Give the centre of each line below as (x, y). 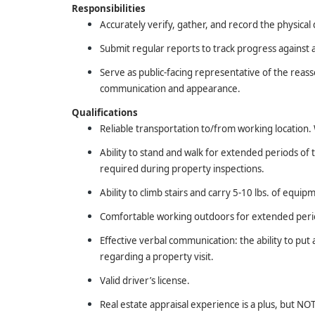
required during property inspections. (182, 169)
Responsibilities (109, 8)
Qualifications (105, 112)
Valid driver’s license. (145, 281)
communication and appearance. (170, 89)
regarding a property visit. (157, 257)
